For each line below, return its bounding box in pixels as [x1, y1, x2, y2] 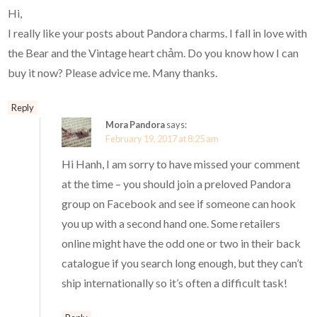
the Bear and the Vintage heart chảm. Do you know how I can [8, 46, 299, 60]
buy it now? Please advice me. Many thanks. [8, 66, 218, 80]
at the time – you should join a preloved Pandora [62, 177, 292, 191]
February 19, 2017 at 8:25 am [105, 133, 219, 145]
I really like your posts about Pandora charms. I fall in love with [8, 26, 308, 40]
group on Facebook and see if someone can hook [62, 197, 296, 211]
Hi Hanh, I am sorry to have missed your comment [62, 157, 301, 171]
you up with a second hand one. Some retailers [62, 217, 281, 231]
